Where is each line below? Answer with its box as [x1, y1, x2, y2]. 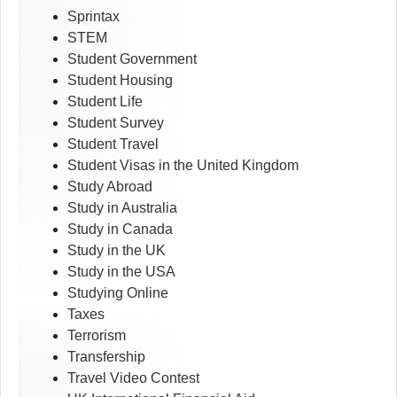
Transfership [67, 349, 145, 365]
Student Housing [67, 73, 173, 89]
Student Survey [67, 115, 164, 131]
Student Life [67, 94, 143, 110]
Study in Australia [67, 200, 177, 216]
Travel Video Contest [67, 370, 199, 386]
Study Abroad [67, 179, 152, 195]
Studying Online [67, 285, 168, 301]
